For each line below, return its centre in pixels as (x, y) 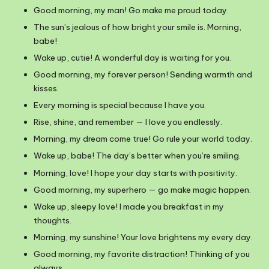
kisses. (46, 88)
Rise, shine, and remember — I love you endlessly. (128, 122)
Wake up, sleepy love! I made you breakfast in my (129, 206)
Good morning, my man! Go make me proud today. (131, 10)
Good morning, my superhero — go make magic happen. (142, 189)
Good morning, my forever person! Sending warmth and (143, 74)
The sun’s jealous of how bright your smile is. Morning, (138, 27)
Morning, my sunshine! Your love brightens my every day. (143, 237)
